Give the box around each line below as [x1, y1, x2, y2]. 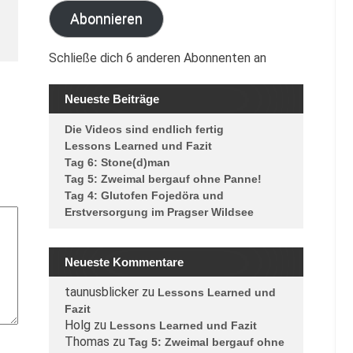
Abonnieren [69, 10, 143, 27]
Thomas [64, 334, 110, 349]
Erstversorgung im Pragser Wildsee [64, 206, 254, 218]
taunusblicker [64, 284, 139, 299]
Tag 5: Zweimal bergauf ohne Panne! [64, 173, 262, 185]
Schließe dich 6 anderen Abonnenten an [48, 50, 266, 65]
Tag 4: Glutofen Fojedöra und [64, 189, 224, 202]
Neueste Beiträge [64, 92, 159, 106]
